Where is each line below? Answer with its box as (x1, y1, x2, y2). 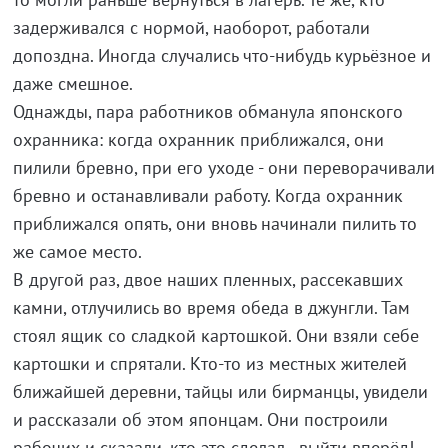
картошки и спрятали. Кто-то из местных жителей (12, 352, 407, 376)
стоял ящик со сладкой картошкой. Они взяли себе (12, 324, 419, 348)
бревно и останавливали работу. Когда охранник (12, 184, 403, 208)
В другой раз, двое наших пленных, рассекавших (12, 268, 403, 292)
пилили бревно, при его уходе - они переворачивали (12, 156, 435, 180)
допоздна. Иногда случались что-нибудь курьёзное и (12, 44, 431, 68)
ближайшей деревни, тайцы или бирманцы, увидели (12, 380, 428, 404)
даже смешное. (12, 72, 133, 96)
